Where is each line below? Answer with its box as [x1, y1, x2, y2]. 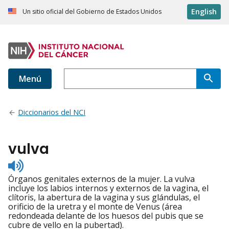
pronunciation [23, 176, 78, 188]
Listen [23, 157, 46, 169]
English [191, 7, 217, 17]
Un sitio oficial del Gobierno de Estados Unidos [22, 7, 162, 16]
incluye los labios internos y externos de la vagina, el [8, 182, 209, 194]
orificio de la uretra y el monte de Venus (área [8, 201, 182, 213]
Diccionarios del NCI [18, 107, 86, 118]
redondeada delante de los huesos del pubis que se [8, 210, 203, 222]
